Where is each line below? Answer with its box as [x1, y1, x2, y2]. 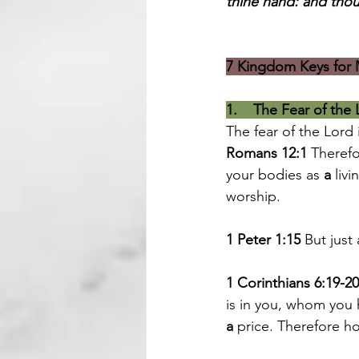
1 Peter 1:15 [226, 231, 301, 248]
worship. [226, 188, 280, 205]
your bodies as [226, 166, 324, 184]
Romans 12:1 [226, 144, 307, 162]
